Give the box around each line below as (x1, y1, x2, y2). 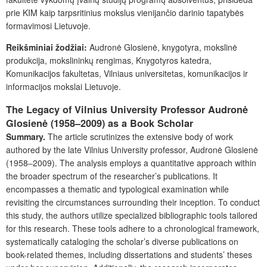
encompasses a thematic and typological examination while (6, 182, 229, 195)
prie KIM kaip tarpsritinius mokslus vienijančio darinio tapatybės (6, 6, 244, 18)
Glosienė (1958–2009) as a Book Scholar (6, 116, 193, 130)
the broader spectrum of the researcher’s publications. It (6, 169, 218, 182)
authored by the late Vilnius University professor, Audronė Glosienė (6, 143, 258, 156)
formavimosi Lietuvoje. (6, 19, 91, 32)
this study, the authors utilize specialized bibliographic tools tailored (6, 209, 257, 221)
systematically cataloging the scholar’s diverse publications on (6, 235, 238, 247)
